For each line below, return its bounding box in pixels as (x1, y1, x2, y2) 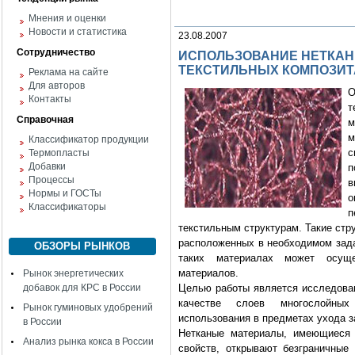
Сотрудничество (17, 47, 95, 58)
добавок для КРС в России (23, 282, 141, 293)
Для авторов (29, 80, 85, 91)
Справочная (17, 114, 74, 125)
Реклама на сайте (29, 67, 109, 78)
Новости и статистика (29, 26, 127, 37)
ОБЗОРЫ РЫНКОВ (34, 240, 131, 252)
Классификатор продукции (29, 134, 149, 145)
